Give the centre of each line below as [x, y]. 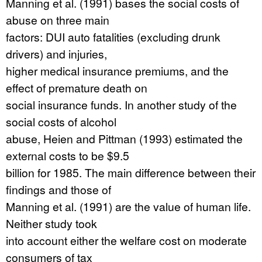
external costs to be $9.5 [68, 155]
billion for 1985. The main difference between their [131, 172]
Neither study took [51, 223]
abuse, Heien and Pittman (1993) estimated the [124, 138]
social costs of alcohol [61, 121]
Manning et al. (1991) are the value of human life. [128, 206]
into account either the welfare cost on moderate [126, 240]
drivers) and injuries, [56, 54]
